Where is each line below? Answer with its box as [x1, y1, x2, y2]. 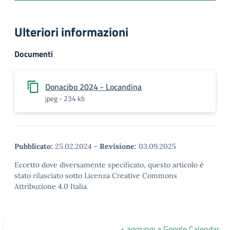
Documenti [14, 48, 53, 60]
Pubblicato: [14, 142, 53, 151]
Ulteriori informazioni [14, 23, 128, 41]
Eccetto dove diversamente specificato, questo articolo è [14, 160, 204, 169]
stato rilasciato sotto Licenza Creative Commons [14, 171, 177, 180]
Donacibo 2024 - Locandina [45, 81, 142, 93]
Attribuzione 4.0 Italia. [14, 182, 88, 191]
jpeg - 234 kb [45, 93, 85, 104]
